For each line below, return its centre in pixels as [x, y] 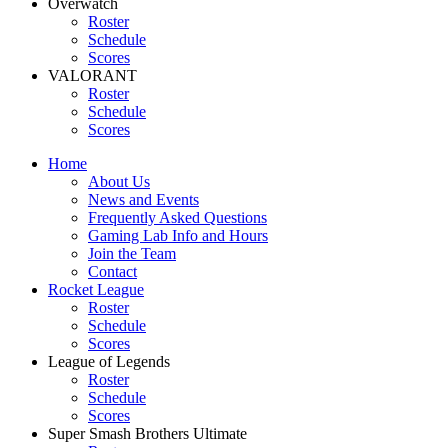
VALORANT [92, 75]
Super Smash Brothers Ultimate [147, 433]
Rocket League [96, 289]
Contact [112, 271]
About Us [119, 181]
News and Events [143, 199]
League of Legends [109, 361]
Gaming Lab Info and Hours [178, 235]
